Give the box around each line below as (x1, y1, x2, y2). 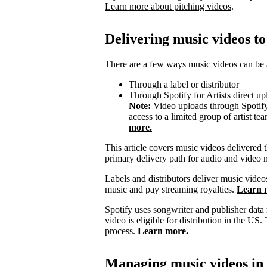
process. (105, 225, 135, 236)
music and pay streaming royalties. (105, 184, 237, 194)
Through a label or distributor (129, 79, 239, 89)
